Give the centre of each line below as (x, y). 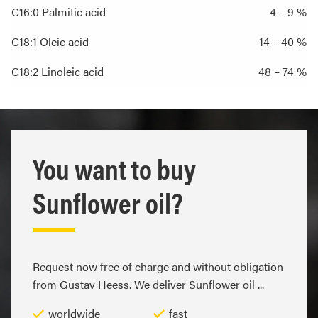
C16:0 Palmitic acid (59, 12)
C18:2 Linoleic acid (57, 72)
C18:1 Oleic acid (50, 42)
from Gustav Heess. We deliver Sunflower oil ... (148, 285)
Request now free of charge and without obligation (158, 267)
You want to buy (114, 168)
